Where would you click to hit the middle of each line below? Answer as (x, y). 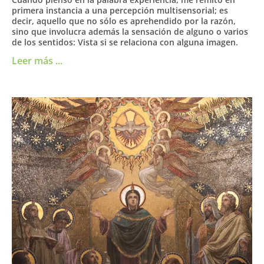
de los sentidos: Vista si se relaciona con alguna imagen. (125, 42)
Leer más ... (37, 60)
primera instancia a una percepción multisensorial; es (120, 10)
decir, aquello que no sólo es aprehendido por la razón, (124, 21)
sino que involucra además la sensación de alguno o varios (130, 31)
